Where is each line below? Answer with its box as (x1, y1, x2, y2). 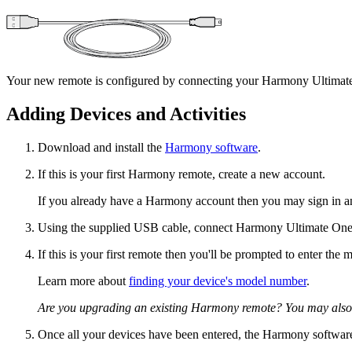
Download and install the (38, 141, 165, 155)
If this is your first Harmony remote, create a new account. (38, 167, 325, 181)
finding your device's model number (129, 274, 306, 288)
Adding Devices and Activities (6, 104, 246, 125)
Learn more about (38, 274, 129, 288)
